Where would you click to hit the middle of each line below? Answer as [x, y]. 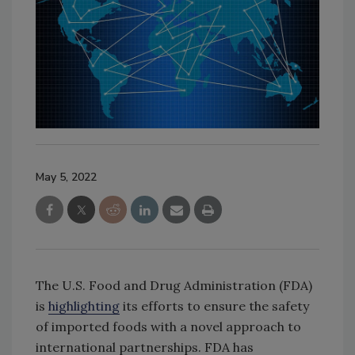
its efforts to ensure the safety [214, 305]
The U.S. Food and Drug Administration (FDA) [174, 285]
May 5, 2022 [66, 177]
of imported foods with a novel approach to [168, 326]
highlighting [84, 305]
